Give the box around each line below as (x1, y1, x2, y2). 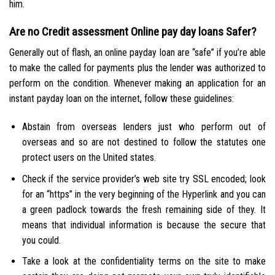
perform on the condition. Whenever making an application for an (9, 77, 266, 90)
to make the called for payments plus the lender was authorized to (9, 62, 266, 74)
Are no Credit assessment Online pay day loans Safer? (9, 24, 256, 39)
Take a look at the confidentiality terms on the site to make (21, 255, 266, 268)
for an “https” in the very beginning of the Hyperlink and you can (21, 188, 266, 200)
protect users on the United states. (21, 151, 156, 163)
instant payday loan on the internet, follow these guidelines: (9, 93, 234, 105)
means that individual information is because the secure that (21, 219, 266, 231)
